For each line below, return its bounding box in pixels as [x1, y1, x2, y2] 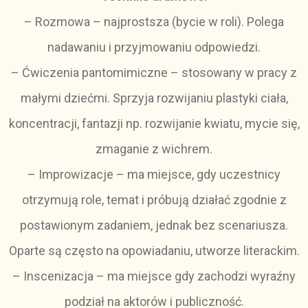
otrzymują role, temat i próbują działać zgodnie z [21, 192, 287, 207]
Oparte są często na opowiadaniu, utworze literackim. [8, 243, 300, 258]
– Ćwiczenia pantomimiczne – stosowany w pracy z [11, 65, 297, 80]
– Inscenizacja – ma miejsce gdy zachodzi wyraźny [12, 269, 296, 283]
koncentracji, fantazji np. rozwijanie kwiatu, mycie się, [8, 116, 300, 131]
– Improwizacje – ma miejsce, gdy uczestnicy [27, 167, 280, 181]
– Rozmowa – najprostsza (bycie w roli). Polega [24, 14, 284, 29]
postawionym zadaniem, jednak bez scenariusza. [20, 218, 288, 232]
